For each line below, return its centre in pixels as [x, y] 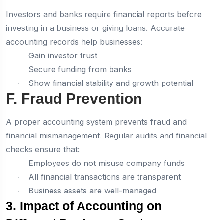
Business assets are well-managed [92, 190]
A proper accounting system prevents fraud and [96, 122]
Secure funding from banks [80, 69]
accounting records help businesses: [74, 41]
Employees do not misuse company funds [107, 163]
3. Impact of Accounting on [84, 206]
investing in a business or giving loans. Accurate [95, 28]
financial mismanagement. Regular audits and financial [106, 135]
